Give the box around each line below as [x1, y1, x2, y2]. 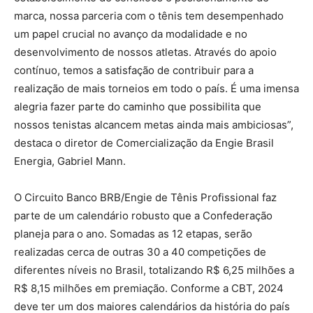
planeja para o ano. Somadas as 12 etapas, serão [14, 226, 252, 240]
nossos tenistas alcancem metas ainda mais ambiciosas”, [14, 117, 293, 131]
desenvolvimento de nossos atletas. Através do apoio [14, 45, 277, 59]
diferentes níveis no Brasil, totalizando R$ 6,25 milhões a [14, 263, 294, 277]
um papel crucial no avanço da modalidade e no [14, 27, 247, 41]
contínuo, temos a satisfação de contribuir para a [14, 63, 254, 77]
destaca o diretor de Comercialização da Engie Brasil [14, 136, 274, 150]
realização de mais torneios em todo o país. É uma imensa [14, 81, 299, 95]
